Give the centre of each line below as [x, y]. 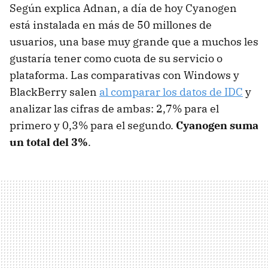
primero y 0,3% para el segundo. [93, 126]
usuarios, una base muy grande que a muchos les [134, 42]
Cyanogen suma [217, 126]
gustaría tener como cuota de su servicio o [116, 59]
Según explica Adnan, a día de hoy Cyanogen [123, 8]
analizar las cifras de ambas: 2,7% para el [114, 109]
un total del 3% [49, 142]
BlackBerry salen [54, 92]
